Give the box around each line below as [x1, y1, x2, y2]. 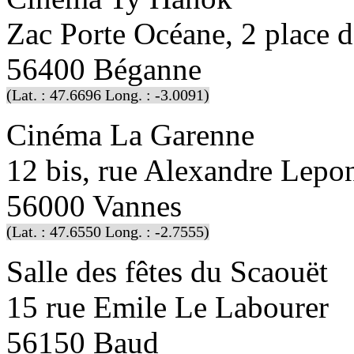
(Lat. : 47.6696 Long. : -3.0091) [6, 86, 209, 104]
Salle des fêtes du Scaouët [6, 254, 328, 288]
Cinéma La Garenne [6, 117, 254, 152]
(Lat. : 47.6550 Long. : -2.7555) [6, 223, 209, 240]
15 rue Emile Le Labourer [6, 289, 329, 324]
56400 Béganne [6, 51, 201, 86]
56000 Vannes [6, 188, 182, 223]
